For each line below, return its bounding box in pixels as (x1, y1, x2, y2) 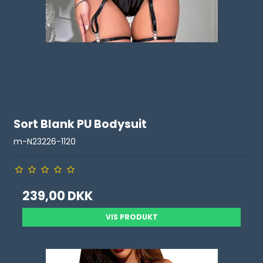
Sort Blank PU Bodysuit (14, 116, 147, 133)
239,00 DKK (22, 187, 93, 204)
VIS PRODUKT (105, 212, 158, 222)
